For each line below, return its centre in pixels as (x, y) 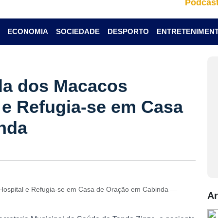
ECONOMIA (27, 31)
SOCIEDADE (78, 31)
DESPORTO (128, 31)
